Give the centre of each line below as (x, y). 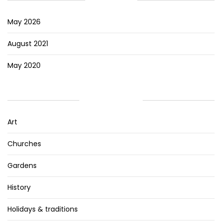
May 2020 (24, 66)
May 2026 (24, 22)
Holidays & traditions (43, 209)
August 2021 (28, 44)
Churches (24, 144)
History (19, 188)
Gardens (22, 166)
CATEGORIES (111, 100)
